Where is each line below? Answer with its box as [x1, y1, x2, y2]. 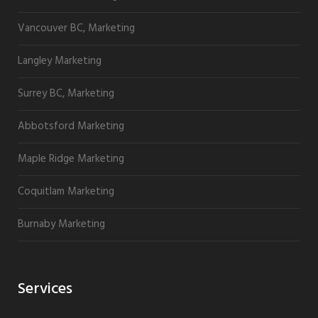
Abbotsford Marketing [18, 117, 124, 135]
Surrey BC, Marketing [18, 84, 114, 102]
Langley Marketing [18, 52, 102, 70]
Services [18, 276, 72, 302]
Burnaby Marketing [18, 215, 105, 233]
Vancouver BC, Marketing [18, 19, 135, 37]
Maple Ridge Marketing [18, 150, 124, 168]
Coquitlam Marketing [18, 182, 114, 200]
